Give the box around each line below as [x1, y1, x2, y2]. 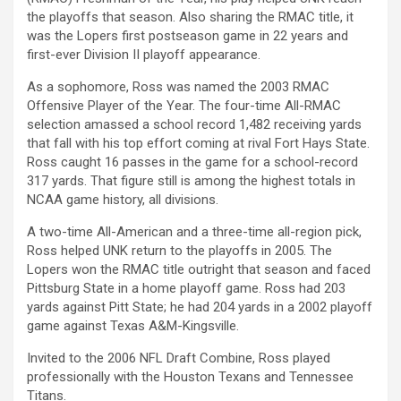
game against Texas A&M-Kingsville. [27, 318, 239, 335]
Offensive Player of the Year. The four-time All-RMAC [27, 98, 341, 115]
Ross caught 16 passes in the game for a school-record [27, 154, 358, 171]
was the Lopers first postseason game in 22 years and [27, 28, 348, 45]
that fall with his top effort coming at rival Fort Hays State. [27, 135, 370, 152]
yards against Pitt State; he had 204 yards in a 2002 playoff [27, 299, 372, 316]
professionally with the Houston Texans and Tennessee [27, 369, 354, 386]
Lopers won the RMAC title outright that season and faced [27, 261, 371, 278]
